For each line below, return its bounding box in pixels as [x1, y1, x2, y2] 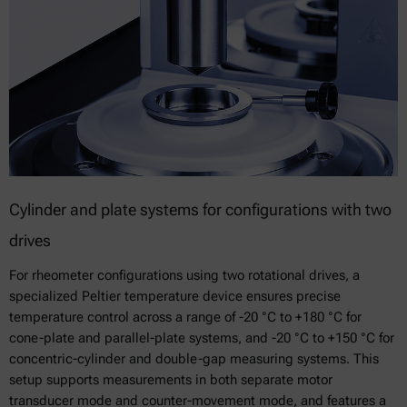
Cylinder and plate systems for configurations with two [9, 199, 392, 219]
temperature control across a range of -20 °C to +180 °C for [9, 308, 362, 325]
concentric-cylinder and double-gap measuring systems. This [9, 350, 379, 367]
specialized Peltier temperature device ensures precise [9, 287, 341, 304]
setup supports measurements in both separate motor [9, 371, 333, 388]
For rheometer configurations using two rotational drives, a [9, 266, 360, 283]
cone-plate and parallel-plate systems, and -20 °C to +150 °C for [9, 329, 394, 346]
